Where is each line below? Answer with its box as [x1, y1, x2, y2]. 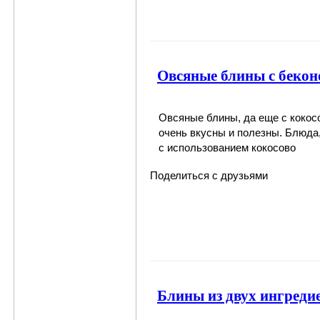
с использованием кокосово [159, 141, 296, 154]
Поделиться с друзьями [150, 169, 268, 181]
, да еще [238, 111, 281, 124]
